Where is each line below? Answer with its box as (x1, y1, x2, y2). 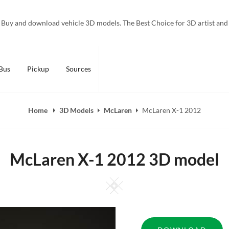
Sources (65, 64, 91, 73)
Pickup (27, 64, 49, 73)
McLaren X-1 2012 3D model (9, 149, 219, 169)
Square (122, 176, 151, 188)
